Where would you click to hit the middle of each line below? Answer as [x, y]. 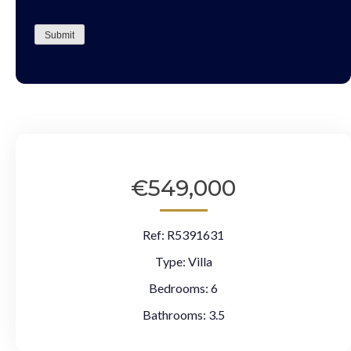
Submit [60, 35]
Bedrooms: [179, 288]
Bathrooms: [174, 314]
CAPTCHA [67, 19]
